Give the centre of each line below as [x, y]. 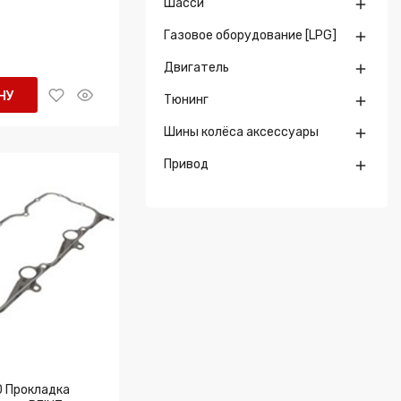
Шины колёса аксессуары [241, 132]
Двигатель [196, 68]
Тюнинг [186, 100]
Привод [186, 164]
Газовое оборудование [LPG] [250, 35]
